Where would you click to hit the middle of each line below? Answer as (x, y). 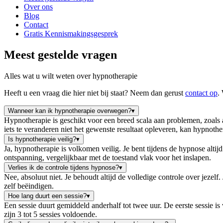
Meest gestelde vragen (60, 55)
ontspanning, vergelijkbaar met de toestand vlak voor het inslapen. (108, 157)
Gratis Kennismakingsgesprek (71, 34)
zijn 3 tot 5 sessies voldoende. (51, 214)
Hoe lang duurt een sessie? (47, 196)
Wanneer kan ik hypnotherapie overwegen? (70, 111)
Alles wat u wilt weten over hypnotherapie (71, 76)
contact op (201, 93)
